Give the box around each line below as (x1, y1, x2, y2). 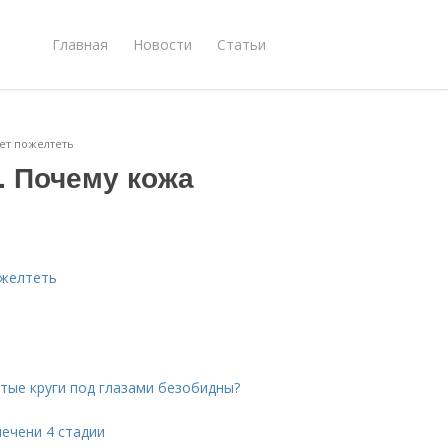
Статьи (217, 34, 266, 54)
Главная (52, 34, 108, 54)
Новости (133, 34, 192, 54)
